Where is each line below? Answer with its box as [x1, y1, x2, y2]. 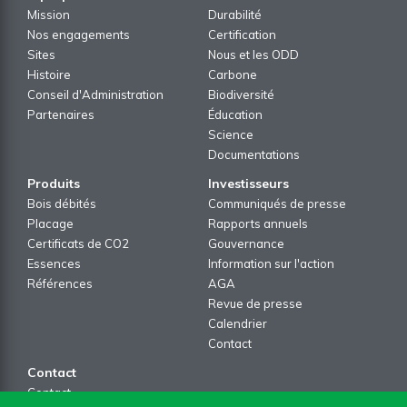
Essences [27, 255, 81, 271]
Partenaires [27, 106, 94, 122]
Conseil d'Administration [27, 86, 164, 102]
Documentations [208, 146, 300, 162]
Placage [27, 215, 74, 231]
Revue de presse [208, 295, 303, 311]
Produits [27, 174, 80, 192]
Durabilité [208, 6, 262, 22]
